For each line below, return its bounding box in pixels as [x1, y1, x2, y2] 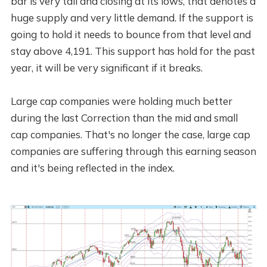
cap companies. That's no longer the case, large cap [10, 128, 250, 141]
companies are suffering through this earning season [10, 144, 256, 157]
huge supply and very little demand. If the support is [10, 11, 253, 24]
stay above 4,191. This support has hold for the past [10, 44, 255, 57]
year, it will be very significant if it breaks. [10, 61, 203, 74]
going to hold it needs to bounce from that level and [10, 27, 251, 41]
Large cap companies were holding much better [10, 94, 232, 107]
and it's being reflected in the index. [10, 161, 175, 174]
